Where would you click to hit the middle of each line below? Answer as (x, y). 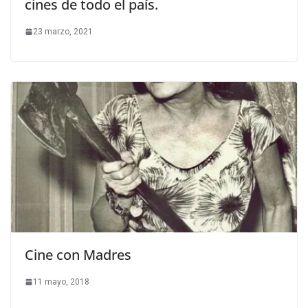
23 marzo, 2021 (63, 31)
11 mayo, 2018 (61, 282)
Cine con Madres (78, 254)
